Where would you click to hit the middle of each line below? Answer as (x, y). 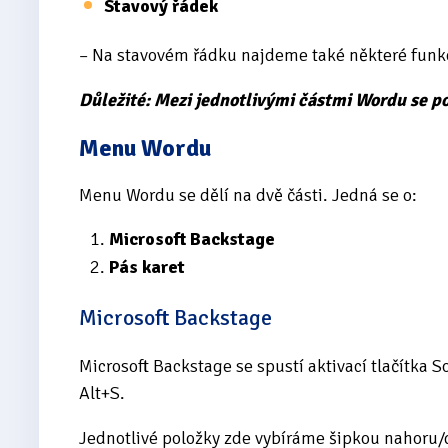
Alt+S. (102, 392)
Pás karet (147, 266)
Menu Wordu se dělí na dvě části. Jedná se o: (248, 194)
